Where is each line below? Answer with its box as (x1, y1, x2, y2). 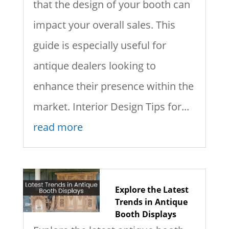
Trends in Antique (114, 196, 188, 208)
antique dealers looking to (33, 59, 156, 73)
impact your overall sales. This (33, 18, 175, 32)
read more (33, 120, 83, 134)
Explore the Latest (114, 184, 189, 196)
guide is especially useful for (33, 38, 166, 53)
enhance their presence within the (33, 79, 194, 94)
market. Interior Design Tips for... (33, 100, 189, 114)
